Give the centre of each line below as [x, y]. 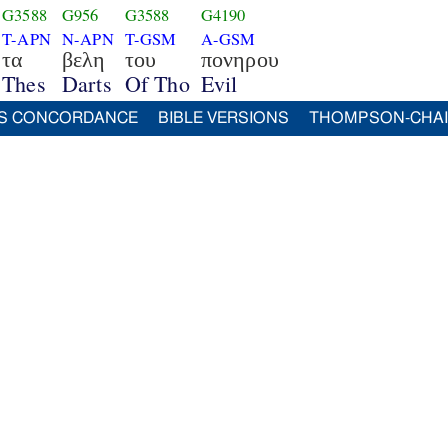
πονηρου [239, 59]
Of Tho [157, 83]
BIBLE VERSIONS [223, 118]
